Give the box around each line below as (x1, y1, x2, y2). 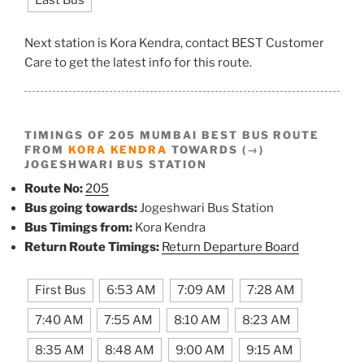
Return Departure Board (162, 240, 299, 255)
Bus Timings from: (24, 220, 132, 236)
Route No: (24, 181, 83, 197)
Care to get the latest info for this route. (24, 55, 252, 71)
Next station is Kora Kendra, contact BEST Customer (24, 36, 324, 51)
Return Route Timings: (24, 240, 159, 255)
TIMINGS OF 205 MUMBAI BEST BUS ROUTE (24, 128, 320, 141)
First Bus (34, 283, 86, 298)
